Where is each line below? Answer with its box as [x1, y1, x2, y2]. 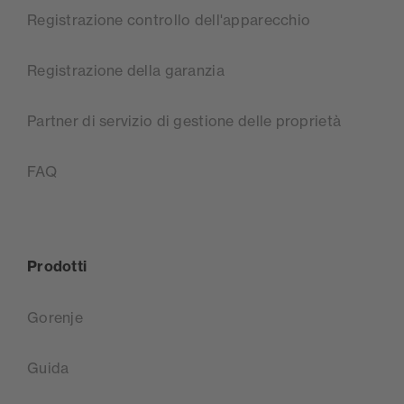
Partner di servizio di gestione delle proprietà [27, 112, 342, 131]
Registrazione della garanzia [27, 61, 225, 80]
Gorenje [27, 308, 83, 327]
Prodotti [27, 257, 87, 276]
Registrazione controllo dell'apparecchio [27, 11, 311, 30]
